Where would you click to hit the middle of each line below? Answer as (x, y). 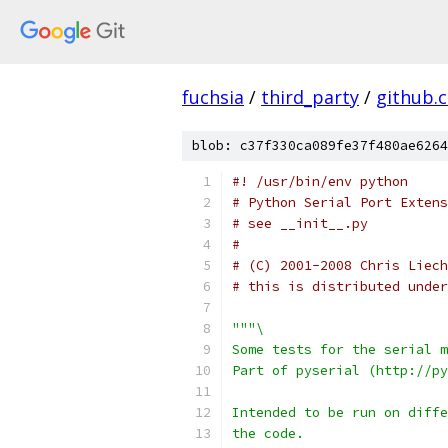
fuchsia (213, 97)
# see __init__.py (300, 223)
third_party (310, 97)
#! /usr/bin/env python (320, 181)
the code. (268, 433)
